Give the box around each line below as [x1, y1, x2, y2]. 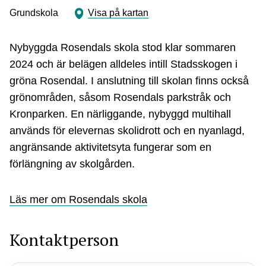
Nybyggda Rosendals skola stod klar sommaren [9, 42, 236, 53]
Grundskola [9, 8, 58, 18]
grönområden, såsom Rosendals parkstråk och [9, 91, 231, 103]
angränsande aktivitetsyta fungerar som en [9, 141, 211, 153]
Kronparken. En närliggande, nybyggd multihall [9, 108, 231, 120]
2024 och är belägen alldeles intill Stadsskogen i [9, 58, 237, 70]
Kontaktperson [9, 229, 119, 251]
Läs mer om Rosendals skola [9, 194, 147, 205]
